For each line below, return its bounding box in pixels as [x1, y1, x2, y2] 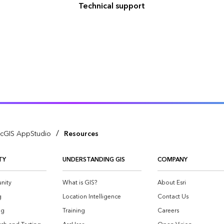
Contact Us [157, 191, 188, 202]
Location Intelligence [62, 191, 121, 202]
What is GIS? [62, 177, 97, 188]
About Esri [157, 177, 186, 188]
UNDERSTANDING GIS [62, 154, 125, 165]
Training [62, 205, 85, 216]
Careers [157, 205, 179, 216]
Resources [64, 128, 98, 140]
